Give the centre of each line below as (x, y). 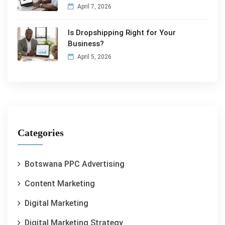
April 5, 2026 (94, 57)
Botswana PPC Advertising (75, 164)
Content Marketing (60, 183)
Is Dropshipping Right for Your (122, 32)
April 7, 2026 (94, 6)
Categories (41, 132)
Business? (86, 43)
